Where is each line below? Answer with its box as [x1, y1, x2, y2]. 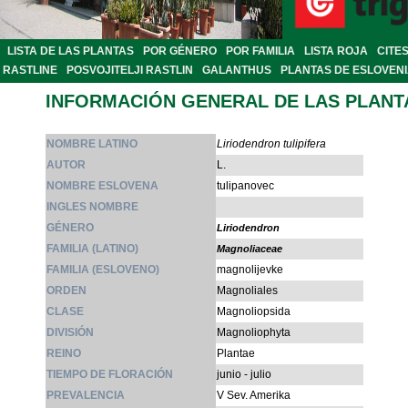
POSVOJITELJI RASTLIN [66, 64, 193, 77]
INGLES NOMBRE [46, 200, 138, 214]
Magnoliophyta [217, 326, 291, 340]
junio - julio [217, 368, 271, 382]
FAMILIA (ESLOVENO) [46, 263, 159, 277]
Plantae [217, 347, 255, 361]
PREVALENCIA [46, 389, 125, 403]
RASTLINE [3, 64, 57, 77]
